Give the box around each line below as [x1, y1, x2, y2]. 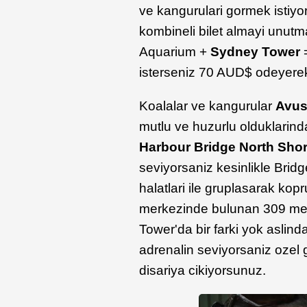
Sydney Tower [210, 44, 304, 59]
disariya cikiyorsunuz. [139, 262, 267, 278]
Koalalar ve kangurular [139, 98, 276, 113]
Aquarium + [139, 44, 211, 59]
